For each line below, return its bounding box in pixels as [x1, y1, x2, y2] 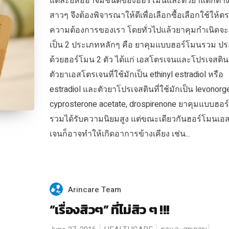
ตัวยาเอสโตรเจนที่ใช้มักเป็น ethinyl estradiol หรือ [49, 68, 223, 81]
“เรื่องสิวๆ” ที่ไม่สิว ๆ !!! [49, 200, 170, 219]
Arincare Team [67, 184, 121, 195]
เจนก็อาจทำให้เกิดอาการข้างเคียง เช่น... [49, 128, 190, 140]
